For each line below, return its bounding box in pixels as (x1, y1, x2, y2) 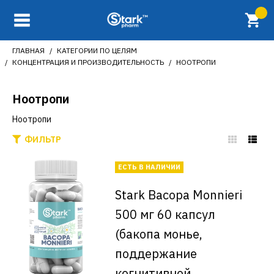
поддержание (114, 245, 197, 262)
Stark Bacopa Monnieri (114, 187, 242, 203)
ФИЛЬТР (24, 134, 61, 145)
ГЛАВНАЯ (12, 46, 45, 55)
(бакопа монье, (114, 226, 202, 242)
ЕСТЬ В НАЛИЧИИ (117, 163, 180, 171)
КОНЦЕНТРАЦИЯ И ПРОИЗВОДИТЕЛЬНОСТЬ (12, 57, 164, 67)
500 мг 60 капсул (114, 206, 215, 223)
